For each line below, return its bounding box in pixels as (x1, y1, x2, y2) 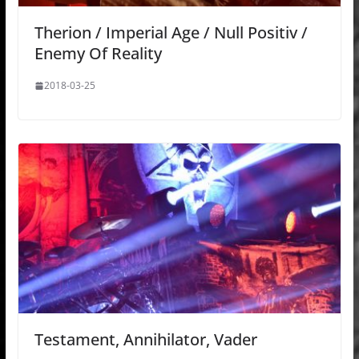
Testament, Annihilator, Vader (34, 328, 257, 350)
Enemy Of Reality (34, 42, 162, 65)
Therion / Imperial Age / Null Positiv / (34, 22, 308, 44)
